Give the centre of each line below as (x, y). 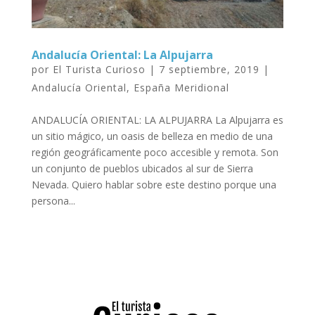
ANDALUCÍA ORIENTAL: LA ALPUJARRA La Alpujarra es (157, 120)
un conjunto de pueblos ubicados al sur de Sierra (142, 169)
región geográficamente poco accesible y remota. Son (155, 153)
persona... (53, 201)
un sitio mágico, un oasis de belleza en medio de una (152, 136)
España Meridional (181, 88)
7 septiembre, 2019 (209, 70)
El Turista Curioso (99, 70)
